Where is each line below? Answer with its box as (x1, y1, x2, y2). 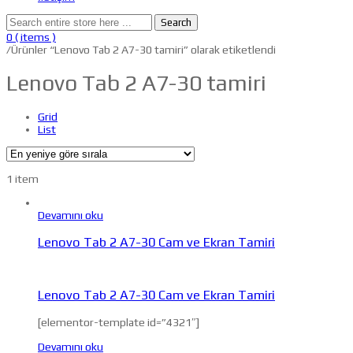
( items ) (15, 30, 56, 43)
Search (161, 16, 191, 28)
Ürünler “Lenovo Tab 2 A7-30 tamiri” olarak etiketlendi (11, 43, 276, 56)
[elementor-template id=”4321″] (38, 315, 199, 329)
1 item (6, 173, 39, 186)
